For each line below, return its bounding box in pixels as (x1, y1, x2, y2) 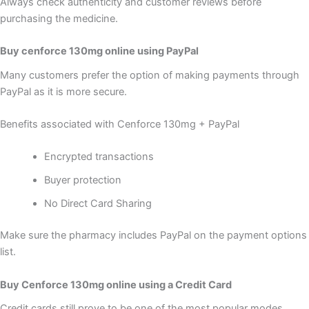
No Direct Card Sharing (43, 197, 152, 210)
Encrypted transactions (43, 150, 154, 163)
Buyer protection (43, 174, 121, 187)
